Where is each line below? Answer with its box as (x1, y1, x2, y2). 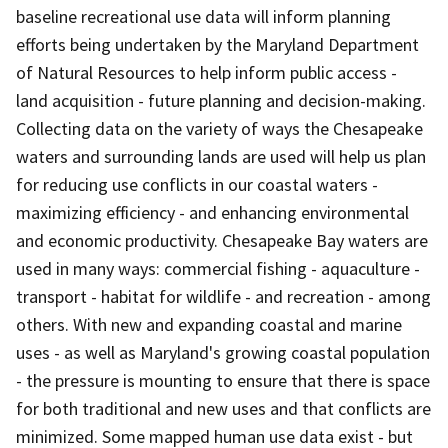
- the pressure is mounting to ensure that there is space (16, 368, 430, 392)
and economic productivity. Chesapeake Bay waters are (16, 228, 428, 252)
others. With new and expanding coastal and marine (16, 312, 402, 336)
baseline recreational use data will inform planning (16, 4, 391, 28)
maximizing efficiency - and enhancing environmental (16, 200, 409, 224)
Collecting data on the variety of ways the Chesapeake (16, 116, 423, 140)
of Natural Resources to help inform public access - (16, 60, 397, 84)
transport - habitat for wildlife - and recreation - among (16, 284, 431, 308)
